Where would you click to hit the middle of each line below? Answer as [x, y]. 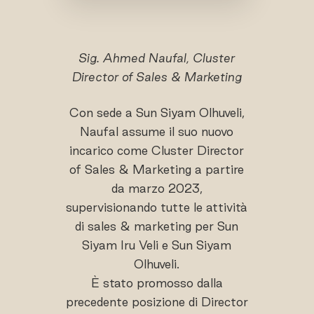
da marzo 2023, [157, 188]
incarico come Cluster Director [157, 150]
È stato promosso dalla [157, 282]
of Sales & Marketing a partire [157, 169]
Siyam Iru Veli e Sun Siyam [157, 245]
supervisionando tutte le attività [157, 207]
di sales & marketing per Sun [157, 226]
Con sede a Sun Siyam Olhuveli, [157, 112]
